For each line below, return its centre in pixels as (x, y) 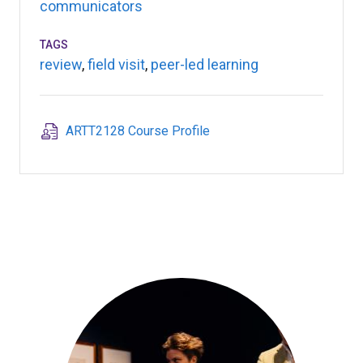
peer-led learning (205, 64)
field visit (116, 64)
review (61, 64)
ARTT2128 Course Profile (138, 131)
